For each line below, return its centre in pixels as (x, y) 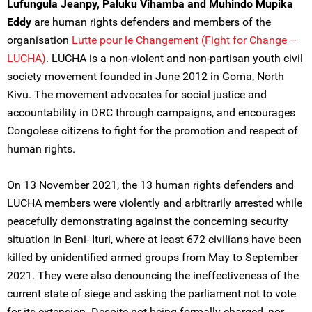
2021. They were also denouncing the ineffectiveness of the (153, 275)
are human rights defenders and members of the (151, 22)
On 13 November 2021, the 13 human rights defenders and (150, 185)
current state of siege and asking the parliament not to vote (151, 294)
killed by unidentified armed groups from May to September (153, 257)
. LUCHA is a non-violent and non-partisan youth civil (174, 58)
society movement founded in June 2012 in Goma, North (146, 76)
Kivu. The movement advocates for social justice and (137, 94)
